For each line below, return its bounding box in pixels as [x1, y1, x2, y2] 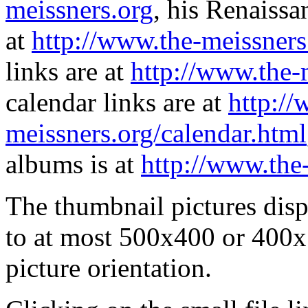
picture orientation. [5, 253, 212, 283]
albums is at [5, 149, 141, 179]
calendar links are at [5, 87, 228, 118]
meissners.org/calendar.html [5, 118, 307, 148]
